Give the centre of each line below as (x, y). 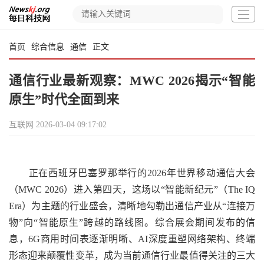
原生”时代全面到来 (64, 99)
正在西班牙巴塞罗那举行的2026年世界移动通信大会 (132, 173)
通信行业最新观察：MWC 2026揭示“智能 (132, 80)
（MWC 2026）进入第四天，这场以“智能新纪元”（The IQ (132, 189)
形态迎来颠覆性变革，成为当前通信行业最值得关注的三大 (132, 255)
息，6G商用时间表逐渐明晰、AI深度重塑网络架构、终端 (132, 239)
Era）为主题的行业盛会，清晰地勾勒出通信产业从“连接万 (132, 206)
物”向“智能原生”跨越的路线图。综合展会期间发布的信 (132, 222)
